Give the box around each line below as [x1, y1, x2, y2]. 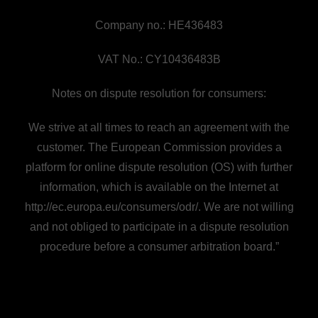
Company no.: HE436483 [95, 19, 223, 31]
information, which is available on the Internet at [40, 181, 278, 193]
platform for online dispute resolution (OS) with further [26, 161, 292, 173]
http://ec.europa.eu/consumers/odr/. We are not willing [24, 201, 294, 213]
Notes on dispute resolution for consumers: [52, 87, 266, 99]
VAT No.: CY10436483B [97, 53, 221, 65]
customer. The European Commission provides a [36, 141, 282, 153]
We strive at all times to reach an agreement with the [28, 121, 290, 133]
